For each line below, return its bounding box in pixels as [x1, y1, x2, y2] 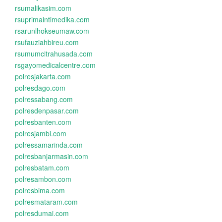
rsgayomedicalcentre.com [15, 60, 96, 70]
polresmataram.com [15, 197, 78, 207]
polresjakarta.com [15, 71, 71, 81]
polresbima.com [15, 185, 65, 195]
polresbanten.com [15, 117, 71, 127]
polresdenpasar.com [15, 106, 79, 115]
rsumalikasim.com [15, 3, 71, 13]
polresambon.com [15, 174, 71, 184]
